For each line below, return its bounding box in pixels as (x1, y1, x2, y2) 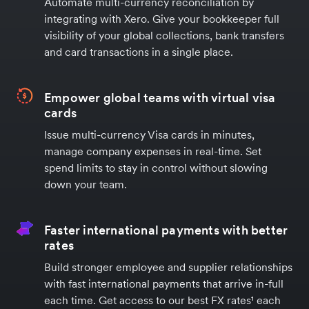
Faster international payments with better (44, 221, 288, 238)
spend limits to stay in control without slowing (44, 160, 268, 175)
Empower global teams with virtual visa (44, 89, 276, 106)
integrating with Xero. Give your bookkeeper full (44, 11, 279, 26)
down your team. (44, 177, 127, 191)
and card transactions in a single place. (44, 44, 233, 59)
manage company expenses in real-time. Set (44, 143, 261, 158)
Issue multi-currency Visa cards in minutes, (44, 127, 255, 141)
